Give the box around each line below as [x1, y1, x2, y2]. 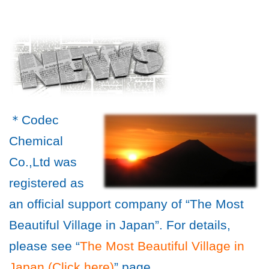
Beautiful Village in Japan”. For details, [9, 217, 231, 232]
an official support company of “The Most [9, 196, 244, 211]
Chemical [9, 133, 63, 148]
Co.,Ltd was [9, 154, 77, 169]
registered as [9, 175, 84, 190]
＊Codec [9, 112, 59, 127]
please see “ [9, 238, 80, 253]
